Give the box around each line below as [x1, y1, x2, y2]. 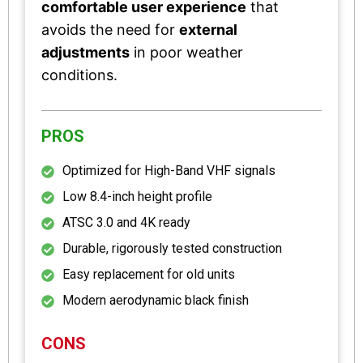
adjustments [41, 43, 130, 61]
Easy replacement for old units [62, 266, 235, 282]
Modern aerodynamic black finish [62, 292, 249, 308]
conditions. [41, 66, 117, 83]
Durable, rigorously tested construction [62, 240, 282, 256]
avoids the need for [41, 20, 179, 38]
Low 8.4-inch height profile [62, 188, 212, 204]
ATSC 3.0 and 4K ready [62, 214, 190, 230]
